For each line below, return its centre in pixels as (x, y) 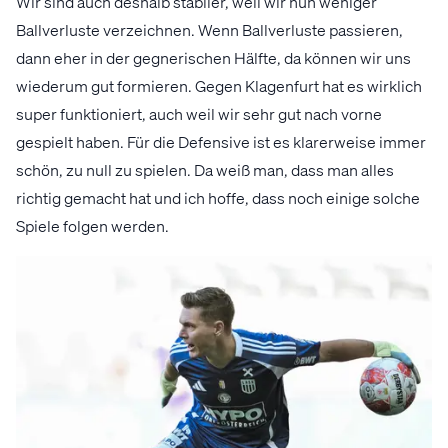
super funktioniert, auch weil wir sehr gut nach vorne (199, 113)
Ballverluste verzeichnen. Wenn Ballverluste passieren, (209, 29)
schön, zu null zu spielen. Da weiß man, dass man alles (205, 169)
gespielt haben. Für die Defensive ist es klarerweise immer (221, 141)
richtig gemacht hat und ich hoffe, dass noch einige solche (218, 197)
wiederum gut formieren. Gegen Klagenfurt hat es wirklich (219, 85)
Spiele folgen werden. (92, 225)
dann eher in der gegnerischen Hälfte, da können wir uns (213, 57)
